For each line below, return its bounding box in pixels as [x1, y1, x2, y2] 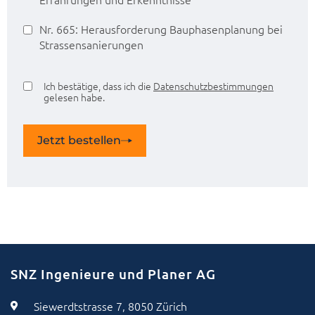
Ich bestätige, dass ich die [44, 79, 153, 94]
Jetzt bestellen [37, 134, 121, 148]
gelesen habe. [44, 90, 105, 105]
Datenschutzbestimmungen [153, 79, 274, 94]
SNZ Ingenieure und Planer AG [11, 265, 216, 283]
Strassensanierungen [39, 37, 143, 53]
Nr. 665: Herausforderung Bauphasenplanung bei [39, 21, 283, 37]
